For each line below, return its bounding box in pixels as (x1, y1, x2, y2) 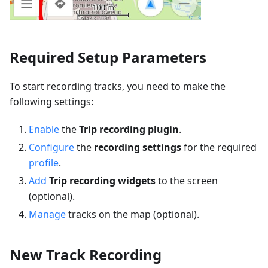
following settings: (10, 95, 93, 108)
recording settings (94, 141, 181, 154)
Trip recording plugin (79, 123, 179, 136)
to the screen (156, 174, 218, 187)
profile (29, 156, 59, 169)
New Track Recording (10, 245, 162, 264)
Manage (29, 208, 66, 221)
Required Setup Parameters (10, 47, 206, 67)
